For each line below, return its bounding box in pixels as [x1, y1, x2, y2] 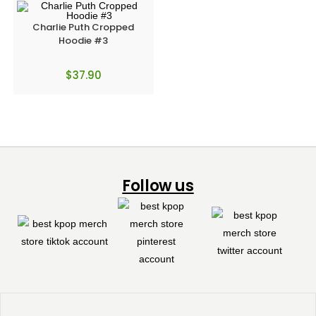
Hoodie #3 [59, 33, 109, 47]
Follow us [122, 175, 194, 197]
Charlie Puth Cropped [32, 20, 135, 34]
